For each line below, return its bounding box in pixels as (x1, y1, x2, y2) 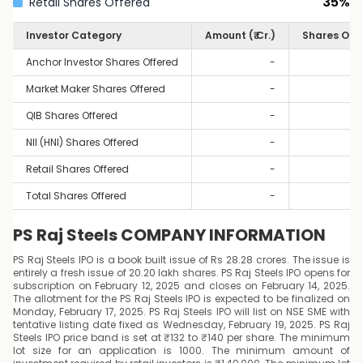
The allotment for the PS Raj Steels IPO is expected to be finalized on (13, 292, 350, 305)
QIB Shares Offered (26, 109, 117, 122)
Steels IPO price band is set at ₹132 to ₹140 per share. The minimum (13, 331, 350, 344)
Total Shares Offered (26, 189, 126, 203)
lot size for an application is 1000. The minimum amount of (13, 344, 350, 357)
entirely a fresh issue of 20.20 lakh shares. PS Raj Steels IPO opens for (13, 266, 350, 280)
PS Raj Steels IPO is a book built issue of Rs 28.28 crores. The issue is (13, 253, 350, 267)
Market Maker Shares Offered (26, 82, 165, 96)
